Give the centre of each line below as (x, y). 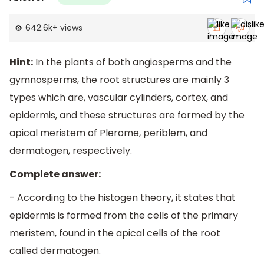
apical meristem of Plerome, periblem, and (108, 133)
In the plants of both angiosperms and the (132, 62)
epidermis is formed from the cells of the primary (124, 215)
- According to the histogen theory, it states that (123, 197)
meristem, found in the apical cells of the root (115, 233)
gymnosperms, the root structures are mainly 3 (119, 80)
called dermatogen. (55, 250)
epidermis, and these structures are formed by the (127, 115)
